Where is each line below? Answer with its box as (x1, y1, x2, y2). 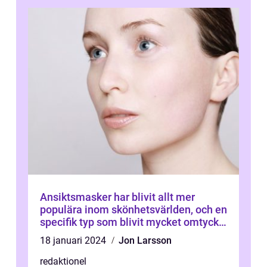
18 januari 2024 (40, 235, 108, 246)
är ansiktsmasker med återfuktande (40, 228, 210, 241)
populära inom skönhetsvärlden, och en (40, 203, 227, 216)
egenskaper (40, 241, 96, 253)
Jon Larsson (119, 235, 172, 246)
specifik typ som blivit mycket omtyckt (40, 216, 222, 228)
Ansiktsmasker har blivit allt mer (40, 191, 195, 203)
